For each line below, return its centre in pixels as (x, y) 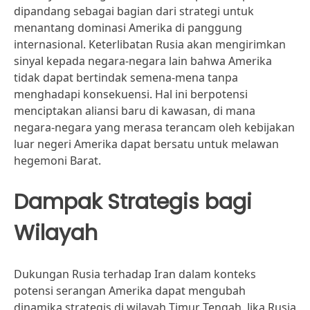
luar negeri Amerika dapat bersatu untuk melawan (146, 144)
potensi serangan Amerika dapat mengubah (130, 291)
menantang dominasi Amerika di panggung (128, 28)
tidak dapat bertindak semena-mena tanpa (126, 77)
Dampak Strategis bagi (133, 202)
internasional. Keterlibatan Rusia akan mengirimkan (150, 44)
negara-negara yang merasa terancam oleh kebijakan (154, 127)
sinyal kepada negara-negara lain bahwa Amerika (143, 61)
